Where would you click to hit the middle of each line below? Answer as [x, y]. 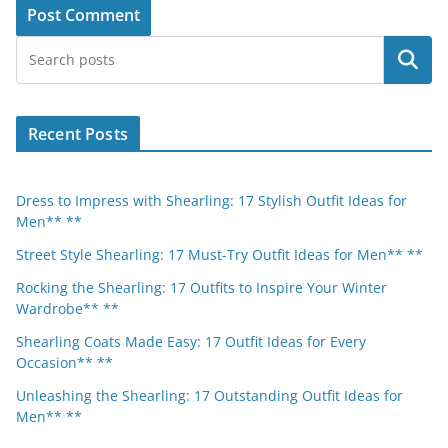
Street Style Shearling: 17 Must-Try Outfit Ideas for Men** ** [219, 255]
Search [408, 60]
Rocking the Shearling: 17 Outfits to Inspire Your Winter [201, 288]
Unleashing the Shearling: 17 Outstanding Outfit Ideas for [209, 396]
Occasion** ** [64, 363]
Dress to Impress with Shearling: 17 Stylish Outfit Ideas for [211, 201]
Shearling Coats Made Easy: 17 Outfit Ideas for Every [191, 342]
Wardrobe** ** [67, 309]
